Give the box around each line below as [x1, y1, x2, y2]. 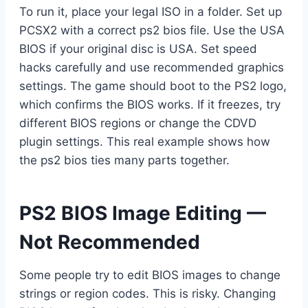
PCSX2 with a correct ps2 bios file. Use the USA [19, 23, 285, 38]
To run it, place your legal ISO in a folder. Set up [19, 5, 282, 19]
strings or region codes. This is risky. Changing [19, 287, 276, 301]
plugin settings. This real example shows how [19, 135, 270, 149]
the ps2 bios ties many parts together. [19, 153, 230, 168]
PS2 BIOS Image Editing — [19, 201, 266, 225]
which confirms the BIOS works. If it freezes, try [19, 98, 280, 112]
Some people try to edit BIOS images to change [19, 268, 280, 283]
